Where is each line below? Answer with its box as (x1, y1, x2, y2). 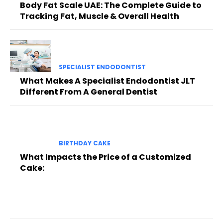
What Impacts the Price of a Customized (20, 151, 191, 163)
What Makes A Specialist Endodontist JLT (20, 75, 195, 87)
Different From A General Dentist (20, 86, 157, 98)
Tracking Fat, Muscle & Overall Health (20, 10, 179, 22)
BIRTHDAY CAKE (58, 138, 111, 147)
